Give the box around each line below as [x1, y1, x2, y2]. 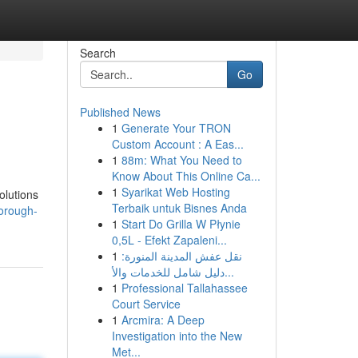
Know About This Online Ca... [111, 168, 261, 184]
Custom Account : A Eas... [111, 136, 244, 152]
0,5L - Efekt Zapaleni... [111, 232, 227, 248]
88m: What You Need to [121, 152, 242, 168]
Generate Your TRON [121, 120, 231, 136]
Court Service [111, 296, 181, 312]
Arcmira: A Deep [121, 312, 205, 328]
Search [79, 45, 116, 61]
